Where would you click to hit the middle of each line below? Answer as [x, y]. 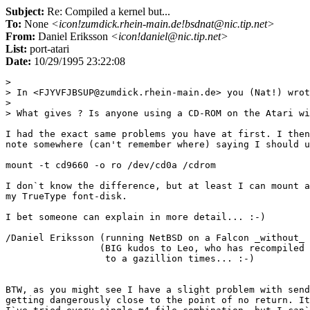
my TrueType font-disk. [66, 196]
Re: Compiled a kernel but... [107, 11]
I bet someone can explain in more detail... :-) [136, 217]
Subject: [25, 11]
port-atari [48, 49]
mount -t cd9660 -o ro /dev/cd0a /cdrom [111, 165]
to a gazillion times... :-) [130, 258]
